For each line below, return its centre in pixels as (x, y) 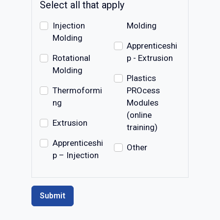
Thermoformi (77, 90)
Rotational (71, 58)
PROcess (144, 90)
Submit (53, 195)
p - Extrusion (150, 58)
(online (139, 115)
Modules (143, 102)
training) (142, 127)
